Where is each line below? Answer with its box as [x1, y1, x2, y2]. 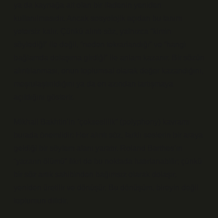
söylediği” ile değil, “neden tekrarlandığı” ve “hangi [14, 40, 186, 49]
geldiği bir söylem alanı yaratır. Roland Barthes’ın [14, 144, 182, 152]
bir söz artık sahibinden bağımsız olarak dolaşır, [14, 170, 177, 179]
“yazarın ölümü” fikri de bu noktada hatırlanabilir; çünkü [14, 157, 202, 165]
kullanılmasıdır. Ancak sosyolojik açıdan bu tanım [14, 14, 182, 22]
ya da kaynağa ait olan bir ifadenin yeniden [14, 1, 162, 9]
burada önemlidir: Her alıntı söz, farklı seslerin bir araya [14, 131, 203, 139]
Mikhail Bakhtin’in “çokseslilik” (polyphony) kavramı [14, 118, 190, 126]
